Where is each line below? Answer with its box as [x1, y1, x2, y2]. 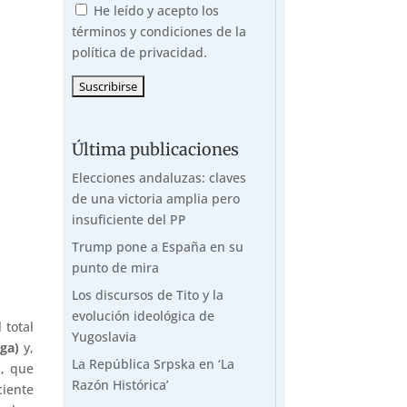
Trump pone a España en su [71, 237, 243, 255]
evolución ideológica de [71, 306, 214, 324]
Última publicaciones [71, 138, 239, 160]
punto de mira [71, 258, 159, 276]
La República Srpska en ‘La [71, 354, 234, 372]
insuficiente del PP [71, 210, 186, 228]
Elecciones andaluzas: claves [71, 168, 246, 186]
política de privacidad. [71, 43, 207, 61]
